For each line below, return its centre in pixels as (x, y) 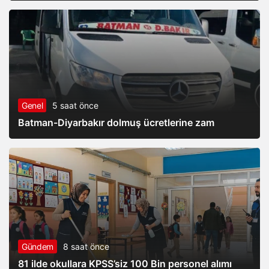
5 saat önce (76, 106)
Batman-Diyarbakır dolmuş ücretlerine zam (116, 123)
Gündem (38, 247)
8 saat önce (86, 247)
